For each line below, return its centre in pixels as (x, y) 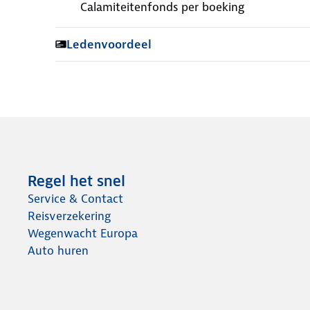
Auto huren (58, 250)
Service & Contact (75, 199)
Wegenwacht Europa (83, 233)
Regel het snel (76, 181)
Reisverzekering (69, 216)
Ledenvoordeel (109, 44)
